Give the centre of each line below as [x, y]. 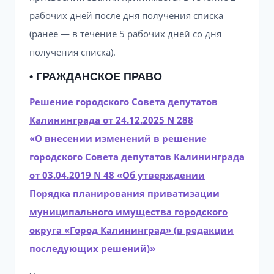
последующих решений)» [92, 248]
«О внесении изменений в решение [118, 138]
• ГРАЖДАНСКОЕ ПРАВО [96, 76]
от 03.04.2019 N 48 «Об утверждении [117, 175]
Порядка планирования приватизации [124, 193]
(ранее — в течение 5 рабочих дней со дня [125, 34]
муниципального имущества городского [128, 212]
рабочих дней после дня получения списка [126, 15]
